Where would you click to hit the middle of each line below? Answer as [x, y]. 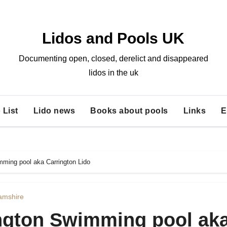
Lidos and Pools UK [113, 38]
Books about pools [129, 111]
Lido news [54, 111]
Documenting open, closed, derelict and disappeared [113, 59]
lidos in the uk [113, 73]
